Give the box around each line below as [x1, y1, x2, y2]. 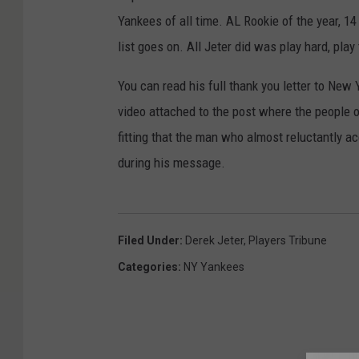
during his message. [118, 155, 225, 171]
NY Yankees [184, 260, 244, 274]
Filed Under [118, 234, 179, 248]
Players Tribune [248, 234, 327, 248]
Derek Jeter [185, 234, 244, 248]
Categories [118, 260, 178, 274]
